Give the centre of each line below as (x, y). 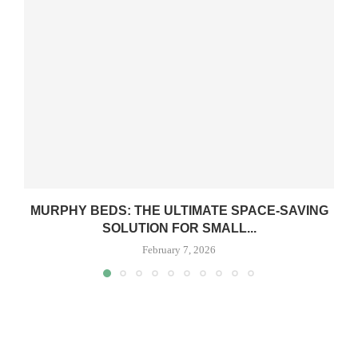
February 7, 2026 (179, 250)
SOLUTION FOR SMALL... (179, 229)
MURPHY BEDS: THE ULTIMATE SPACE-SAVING (179, 211)
